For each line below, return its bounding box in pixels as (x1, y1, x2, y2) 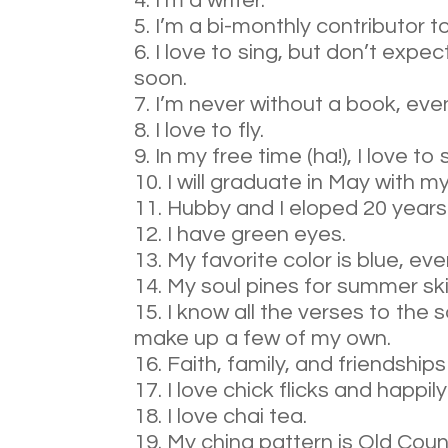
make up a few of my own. (134, 326, 392, 350)
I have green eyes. (167, 222, 347, 246)
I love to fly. (155, 118, 265, 142)
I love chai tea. (167, 404, 308, 428)
